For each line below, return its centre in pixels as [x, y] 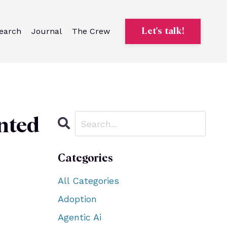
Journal [47, 31]
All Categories [88, 181]
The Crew [91, 31]
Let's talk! [163, 31]
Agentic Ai [79, 217]
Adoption [77, 199]
